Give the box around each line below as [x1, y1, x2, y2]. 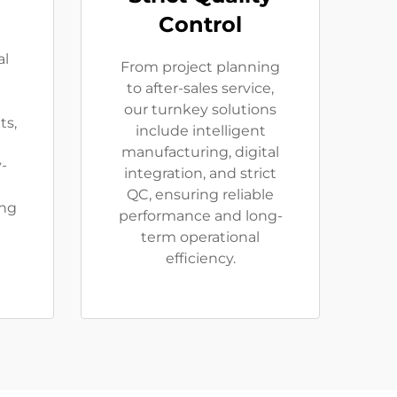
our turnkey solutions [124, 101, 276, 118]
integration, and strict [124, 165, 276, 182]
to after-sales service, [127, 80, 274, 97]
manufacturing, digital [121, 144, 279, 160]
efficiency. [165, 250, 236, 267]
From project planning [121, 58, 280, 75]
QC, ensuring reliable [127, 186, 274, 203]
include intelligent [135, 122, 266, 139]
